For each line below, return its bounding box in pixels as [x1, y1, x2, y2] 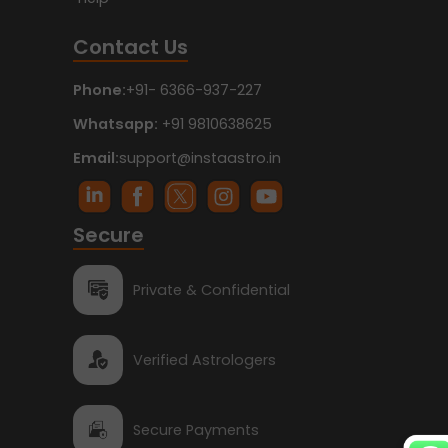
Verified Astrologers [133, 349, 276, 370]
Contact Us [73, 33, 188, 62]
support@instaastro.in [119, 148, 281, 169]
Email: [73, 148, 119, 169]
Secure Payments [133, 419, 259, 440]
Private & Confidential [133, 279, 290, 300]
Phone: [73, 80, 126, 101]
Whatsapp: [73, 114, 158, 135]
